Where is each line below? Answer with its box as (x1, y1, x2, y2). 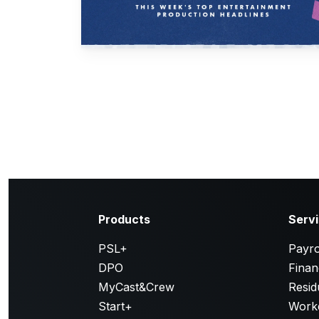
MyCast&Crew (98, 280, 174, 294)
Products (98, 212, 150, 226)
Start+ (98, 299, 132, 313)
